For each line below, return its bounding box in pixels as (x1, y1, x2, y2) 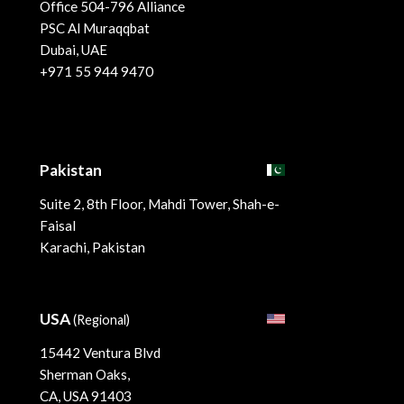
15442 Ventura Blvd (40, 344, 161, 362)
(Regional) (73, 312, 130, 328)
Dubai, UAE (40, 41, 107, 59)
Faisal (40, 217, 76, 234)
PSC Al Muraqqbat (40, 20, 150, 37)
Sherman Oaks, (40, 366, 130, 383)
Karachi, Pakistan (40, 239, 145, 256)
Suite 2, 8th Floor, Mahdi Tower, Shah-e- (40, 196, 280, 213)
